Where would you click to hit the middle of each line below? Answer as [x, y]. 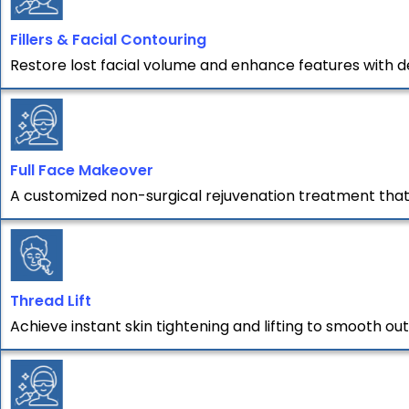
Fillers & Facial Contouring [108, 40]
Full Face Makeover [82, 170]
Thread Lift [51, 301]
